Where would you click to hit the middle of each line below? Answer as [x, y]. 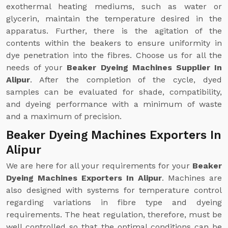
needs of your [37, 67]
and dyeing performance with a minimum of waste [114, 104]
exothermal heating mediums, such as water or [114, 6]
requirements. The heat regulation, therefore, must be [114, 215]
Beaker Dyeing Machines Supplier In [145, 67]
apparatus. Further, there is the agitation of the [114, 31]
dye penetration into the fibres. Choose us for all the [114, 55]
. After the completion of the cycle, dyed [126, 80]
